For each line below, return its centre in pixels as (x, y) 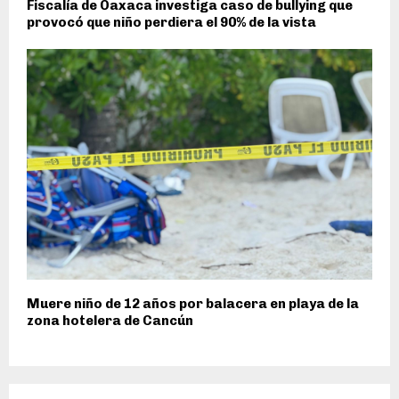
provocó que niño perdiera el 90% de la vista (171, 22)
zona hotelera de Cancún (110, 320)
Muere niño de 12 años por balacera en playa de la (193, 303)
